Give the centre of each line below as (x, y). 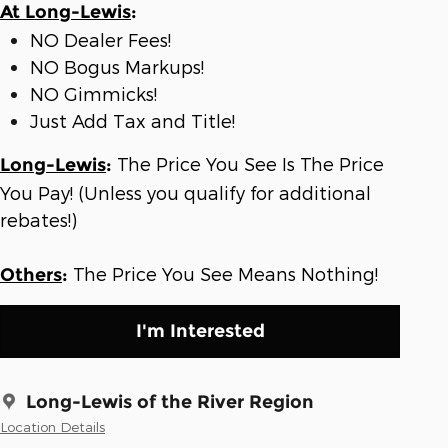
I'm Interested (200, 331)
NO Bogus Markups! (117, 67)
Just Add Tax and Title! (132, 121)
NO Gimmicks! (93, 94)
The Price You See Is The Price (248, 164)
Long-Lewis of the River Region (170, 402)
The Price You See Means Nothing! (223, 274)
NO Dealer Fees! (100, 40)
